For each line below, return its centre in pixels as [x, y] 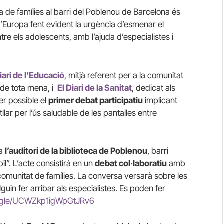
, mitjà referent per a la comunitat [124, 75]
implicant [160, 100]
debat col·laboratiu [131, 163]
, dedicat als [154, 88]
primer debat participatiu [96, 100]
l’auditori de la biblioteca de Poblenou [76, 151]
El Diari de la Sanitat [95, 88]
